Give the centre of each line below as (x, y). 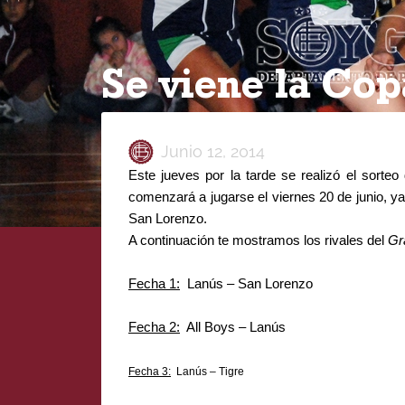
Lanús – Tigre (207, 372)
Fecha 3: (150, 372)
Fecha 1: (154, 283)
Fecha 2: (154, 327)
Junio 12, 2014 (213, 151)
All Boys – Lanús (233, 327)
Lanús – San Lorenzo (246, 283)
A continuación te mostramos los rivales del (258, 240)
